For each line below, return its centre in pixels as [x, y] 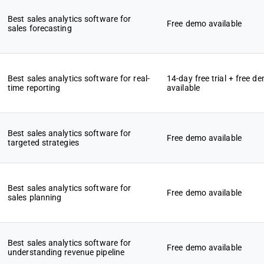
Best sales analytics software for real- [79, 78]
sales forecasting [40, 28]
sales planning [35, 197]
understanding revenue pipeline [66, 252]
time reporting [34, 88]
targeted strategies [43, 143]
